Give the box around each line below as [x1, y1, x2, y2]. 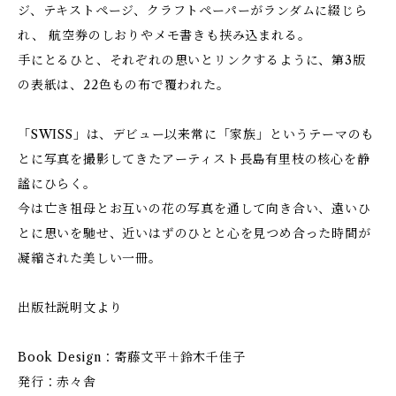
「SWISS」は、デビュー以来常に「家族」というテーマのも [18, 126, 375, 142]
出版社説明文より [18, 300, 123, 316]
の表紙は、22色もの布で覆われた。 [18, 77, 230, 93]
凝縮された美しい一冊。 [18, 250, 162, 266]
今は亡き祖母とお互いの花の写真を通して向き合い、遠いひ [18, 201, 371, 217]
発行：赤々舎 [18, 374, 96, 390]
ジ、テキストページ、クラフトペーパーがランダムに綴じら [18, 3, 368, 19]
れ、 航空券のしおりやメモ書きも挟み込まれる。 [18, 27, 311, 43]
